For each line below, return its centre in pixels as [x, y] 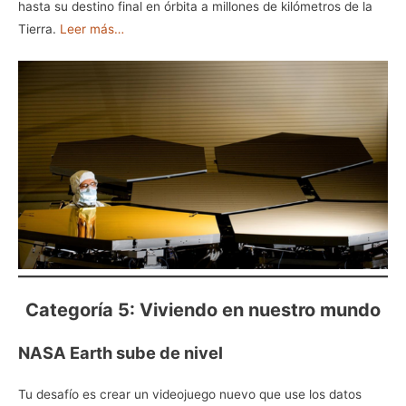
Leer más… [92, 29]
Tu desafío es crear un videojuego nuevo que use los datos [190, 394]
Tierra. [39, 29]
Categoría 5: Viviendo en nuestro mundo [203, 309]
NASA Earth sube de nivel [121, 352]
